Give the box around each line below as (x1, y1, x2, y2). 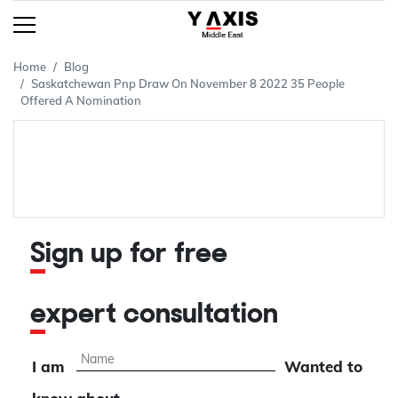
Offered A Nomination (20, 93, 141, 108)
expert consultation (45, 301, 278, 330)
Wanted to (284, 357, 362, 377)
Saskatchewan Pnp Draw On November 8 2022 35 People (31, 76, 345, 92)
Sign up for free (45, 241, 227, 270)
